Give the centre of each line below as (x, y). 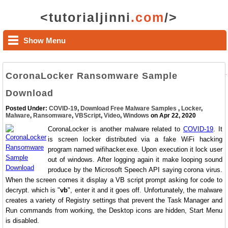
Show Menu (45, 40)
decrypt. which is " (33, 190)
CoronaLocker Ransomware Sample (92, 76)
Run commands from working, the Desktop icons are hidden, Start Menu (114, 210)
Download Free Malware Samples (129, 108)
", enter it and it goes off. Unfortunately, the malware (145, 190)
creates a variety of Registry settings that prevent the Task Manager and (114, 200)
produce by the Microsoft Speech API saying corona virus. (135, 170)
